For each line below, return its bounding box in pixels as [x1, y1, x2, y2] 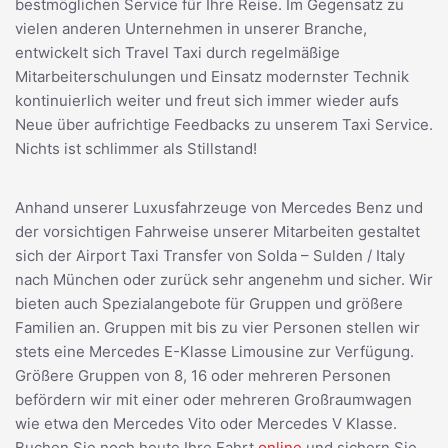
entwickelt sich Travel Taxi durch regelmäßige [15, 42, 340, 62]
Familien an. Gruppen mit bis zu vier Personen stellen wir [15, 317, 420, 337]
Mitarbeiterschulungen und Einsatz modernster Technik [15, 66, 409, 86]
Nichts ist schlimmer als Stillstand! [15, 138, 257, 158]
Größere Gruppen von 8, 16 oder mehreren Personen [15, 365, 391, 385]
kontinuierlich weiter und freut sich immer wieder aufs [15, 90, 399, 110]
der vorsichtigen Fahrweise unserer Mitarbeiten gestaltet [15, 221, 420, 241]
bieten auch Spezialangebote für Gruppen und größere [15, 293, 403, 313]
